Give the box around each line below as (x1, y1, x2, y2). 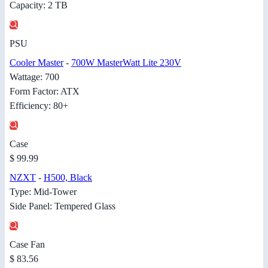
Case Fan (10, 239, 45, 250)
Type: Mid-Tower (10, 187, 77, 197)
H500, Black (44, 172, 92, 183)
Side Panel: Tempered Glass (10, 201, 115, 212)
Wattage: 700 (10, 72, 59, 83)
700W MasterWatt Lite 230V (71, 57, 181, 68)
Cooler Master (10, 57, 63, 68)
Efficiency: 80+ (10, 100, 68, 111)
